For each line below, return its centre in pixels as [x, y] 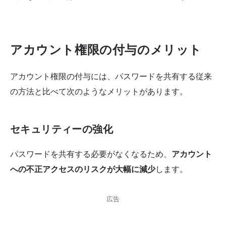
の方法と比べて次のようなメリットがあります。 [99, 92]
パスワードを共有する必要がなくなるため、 [91, 154]
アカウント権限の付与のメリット [106, 50]
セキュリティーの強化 [62, 129]
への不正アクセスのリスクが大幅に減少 [83, 169]
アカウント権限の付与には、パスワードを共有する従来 [111, 77]
